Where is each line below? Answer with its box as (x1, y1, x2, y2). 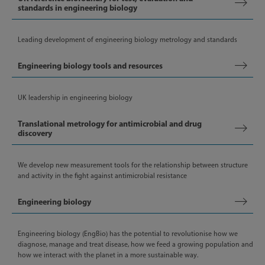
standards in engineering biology (18, 2, 137, 13)
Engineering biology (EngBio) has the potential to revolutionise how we (18, 230, 238, 238)
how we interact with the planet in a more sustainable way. (18, 251, 198, 259)
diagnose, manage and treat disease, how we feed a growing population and (18, 240, 253, 248)
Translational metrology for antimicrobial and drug (18, 118, 202, 129)
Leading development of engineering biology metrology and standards (18, 35, 237, 44)
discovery (18, 128, 52, 138)
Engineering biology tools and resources (18, 60, 163, 71)
